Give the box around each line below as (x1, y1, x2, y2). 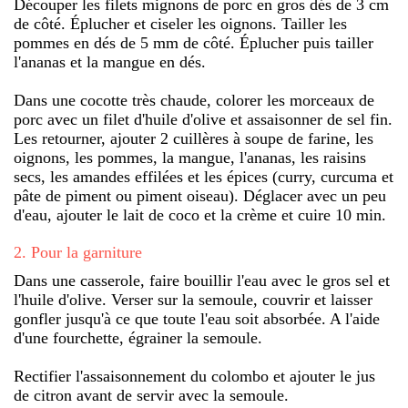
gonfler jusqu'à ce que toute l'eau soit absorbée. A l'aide (14, 309, 380, 328)
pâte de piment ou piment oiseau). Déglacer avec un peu (14, 186, 386, 205)
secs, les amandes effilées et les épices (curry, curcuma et (14, 167, 393, 186)
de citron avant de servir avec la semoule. (14, 385, 289, 404)
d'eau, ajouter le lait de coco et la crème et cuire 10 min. (14, 205, 386, 224)
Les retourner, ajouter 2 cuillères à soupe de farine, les (14, 128, 373, 148)
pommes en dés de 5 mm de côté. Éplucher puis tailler (14, 33, 373, 52)
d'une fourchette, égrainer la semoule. (14, 328, 262, 347)
